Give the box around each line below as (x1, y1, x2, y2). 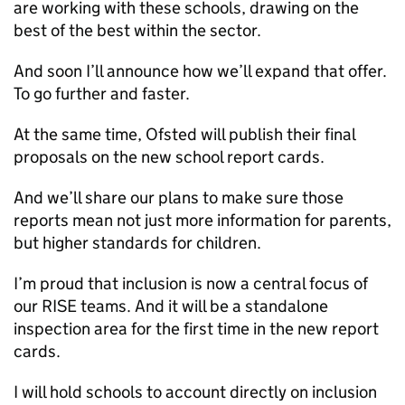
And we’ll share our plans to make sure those (14, 187, 344, 208)
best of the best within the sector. (14, 20, 261, 41)
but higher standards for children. (14, 232, 261, 253)
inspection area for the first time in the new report (14, 318, 379, 339)
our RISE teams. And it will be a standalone (14, 296, 328, 316)
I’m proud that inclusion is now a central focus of (14, 273, 368, 294)
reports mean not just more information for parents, (14, 210, 391, 231)
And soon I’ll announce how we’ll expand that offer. (14, 61, 387, 81)
